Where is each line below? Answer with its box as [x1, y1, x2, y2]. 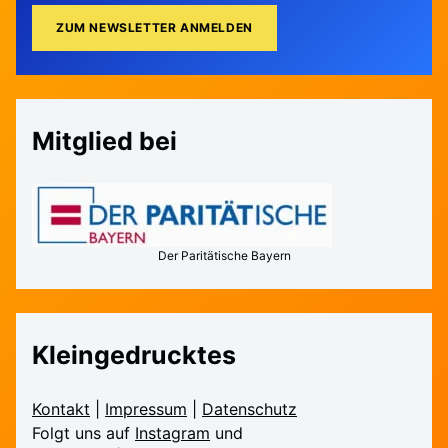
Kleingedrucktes [32, 339, 237, 370]
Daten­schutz [202, 398, 298, 419]
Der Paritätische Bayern [157, 247, 291, 263]
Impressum [105, 398, 188, 419]
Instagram [135, 422, 211, 443]
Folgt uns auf [32, 422, 136, 443]
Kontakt [32, 398, 91, 419]
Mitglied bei [32, 125, 178, 156]
